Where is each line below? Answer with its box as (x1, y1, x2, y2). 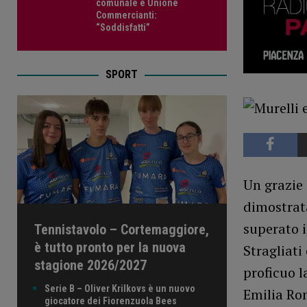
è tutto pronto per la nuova (34, 239, 186, 256)
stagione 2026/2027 (34, 257, 147, 274)
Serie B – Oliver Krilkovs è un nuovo (45, 283, 195, 295)
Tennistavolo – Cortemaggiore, (34, 221, 209, 238)
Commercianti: (96, 10, 157, 21)
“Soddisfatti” (96, 22, 150, 34)
